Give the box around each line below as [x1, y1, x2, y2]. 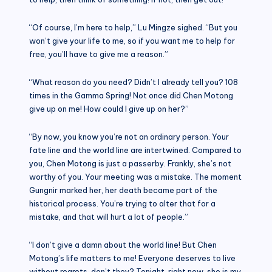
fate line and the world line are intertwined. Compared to [29, 144, 242, 155]
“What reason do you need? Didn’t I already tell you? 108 [29, 76, 238, 87]
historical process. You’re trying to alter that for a [29, 198, 216, 208]
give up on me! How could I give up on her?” [29, 103, 189, 114]
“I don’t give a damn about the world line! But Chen [29, 239, 217, 250]
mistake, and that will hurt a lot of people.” [29, 211, 188, 222]
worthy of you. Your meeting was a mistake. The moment [29, 171, 242, 182]
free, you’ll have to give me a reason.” [29, 49, 168, 59]
